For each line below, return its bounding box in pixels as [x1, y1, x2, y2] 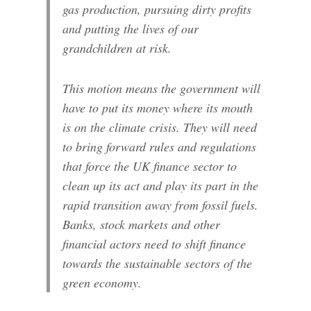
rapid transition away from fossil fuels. [62, 196, 259, 213]
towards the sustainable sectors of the [62, 254, 253, 271]
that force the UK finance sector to [62, 157, 237, 174]
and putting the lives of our [62, 20, 199, 37]
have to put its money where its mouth [62, 99, 253, 116]
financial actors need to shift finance [62, 235, 246, 252]
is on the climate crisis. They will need [62, 118, 258, 135]
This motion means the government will [62, 79, 261, 96]
